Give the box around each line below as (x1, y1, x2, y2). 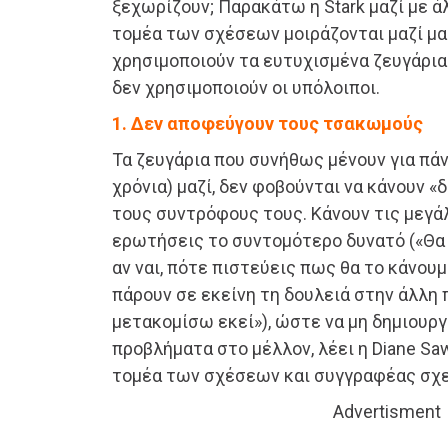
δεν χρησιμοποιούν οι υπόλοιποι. (112, 76, 380, 98)
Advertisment (333, 400, 441, 422)
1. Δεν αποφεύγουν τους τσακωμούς (112, 112, 423, 134)
